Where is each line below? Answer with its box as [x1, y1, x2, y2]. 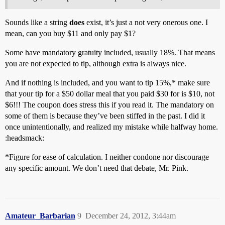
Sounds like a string [5, 18, 69, 27]
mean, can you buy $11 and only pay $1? [5, 29, 136, 38]
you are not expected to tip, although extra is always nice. [5, 59, 186, 68]
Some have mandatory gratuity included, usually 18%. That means [5, 48, 215, 57]
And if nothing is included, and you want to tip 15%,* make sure [5, 78, 210, 87]
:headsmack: [5, 134, 44, 143]
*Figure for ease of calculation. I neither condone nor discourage [5, 153, 209, 162]
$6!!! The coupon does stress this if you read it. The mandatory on [5, 100, 214, 109]
